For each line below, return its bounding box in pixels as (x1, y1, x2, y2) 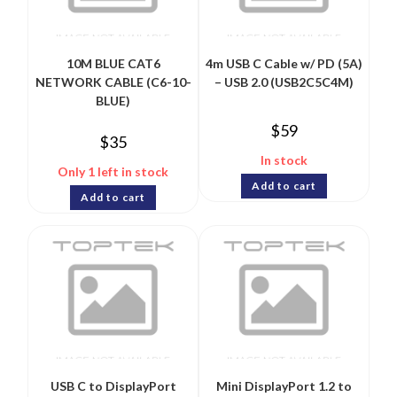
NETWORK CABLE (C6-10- (35, 74, 191, 90)
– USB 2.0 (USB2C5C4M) (214, 74, 354, 90)
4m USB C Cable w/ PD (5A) (205, 56, 362, 72)
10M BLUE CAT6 (66, 56, 160, 72)
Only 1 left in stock (58, 164, 169, 180)
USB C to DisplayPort (50, 378, 176, 393)
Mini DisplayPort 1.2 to (215, 378, 352, 393)
